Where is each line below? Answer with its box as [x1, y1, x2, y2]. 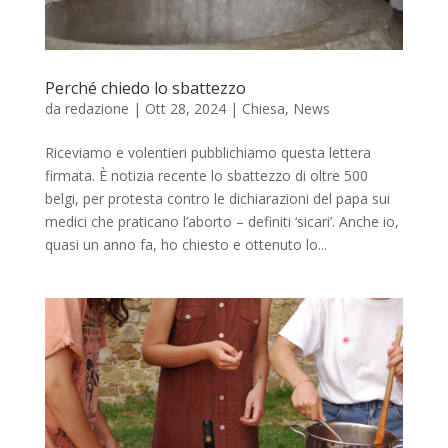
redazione [64, 98, 129, 118]
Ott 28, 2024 [144, 98, 226, 118]
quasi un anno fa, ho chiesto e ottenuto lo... [44, 234, 327, 254]
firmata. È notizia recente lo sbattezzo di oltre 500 [44, 165, 368, 185]
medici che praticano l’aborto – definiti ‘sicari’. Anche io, [44, 211, 399, 231]
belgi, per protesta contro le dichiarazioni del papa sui [44, 188, 390, 208]
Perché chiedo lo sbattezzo [44, 76, 246, 99]
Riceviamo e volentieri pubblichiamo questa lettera [44, 142, 371, 162]
